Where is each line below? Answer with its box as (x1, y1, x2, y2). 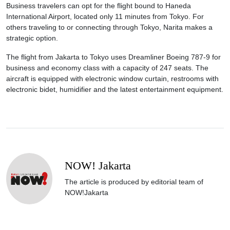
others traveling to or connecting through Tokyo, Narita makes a (6, 23, 213, 32)
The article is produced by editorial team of (65, 178, 203, 186)
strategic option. (6, 34, 58, 43)
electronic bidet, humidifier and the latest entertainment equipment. (6, 85, 223, 94)
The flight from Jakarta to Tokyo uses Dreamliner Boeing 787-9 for (6, 53, 221, 62)
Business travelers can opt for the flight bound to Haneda (6, 2, 191, 10)
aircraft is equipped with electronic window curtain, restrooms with (6, 74, 219, 83)
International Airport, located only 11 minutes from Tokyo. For (6, 12, 204, 21)
